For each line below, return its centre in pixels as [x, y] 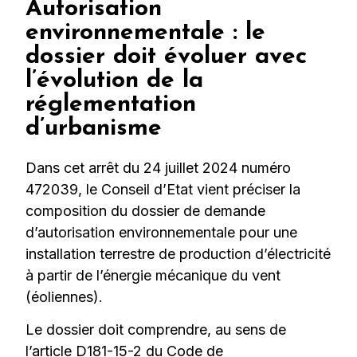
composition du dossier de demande [146, 210]
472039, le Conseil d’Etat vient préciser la [163, 189]
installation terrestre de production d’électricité [178, 253]
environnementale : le [146, 33]
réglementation [111, 104]
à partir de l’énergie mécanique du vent [153, 275]
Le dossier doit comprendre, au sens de [156, 330]
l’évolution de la [115, 80]
